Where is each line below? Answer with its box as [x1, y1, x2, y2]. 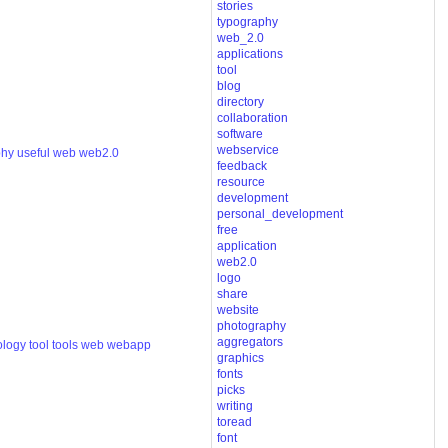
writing [216, 399, 253, 414]
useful [17, 145, 51, 160]
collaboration [216, 111, 288, 126]
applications [216, 47, 283, 62]
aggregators [216, 335, 283, 350]
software [216, 127, 263, 142]
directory [216, 95, 264, 110]
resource [216, 175, 265, 190]
